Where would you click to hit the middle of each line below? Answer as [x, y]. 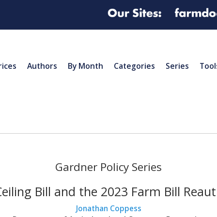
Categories [134, 66]
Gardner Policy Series [108, 167]
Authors [42, 66]
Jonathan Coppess [108, 209]
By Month [85, 66]
